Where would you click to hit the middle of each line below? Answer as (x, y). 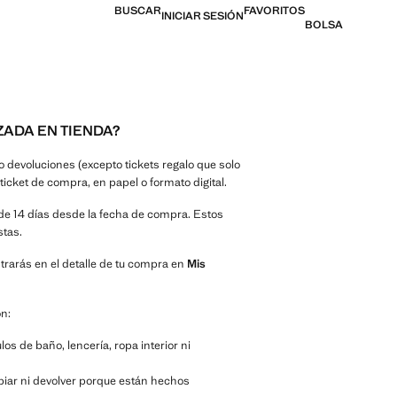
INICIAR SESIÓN (202, 16)
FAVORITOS (274, 11)
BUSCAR (138, 11)
